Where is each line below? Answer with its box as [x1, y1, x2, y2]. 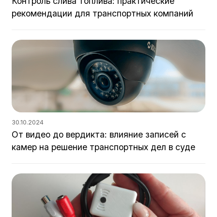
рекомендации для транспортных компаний [12, 8, 193, 18]
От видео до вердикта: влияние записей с [12, 129, 186, 139]
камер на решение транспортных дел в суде [12, 142, 195, 152]
